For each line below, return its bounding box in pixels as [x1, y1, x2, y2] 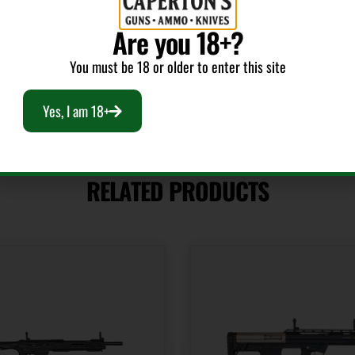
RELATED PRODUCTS [86, 172, 269, 208]
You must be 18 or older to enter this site [69, 56, 286, 78]
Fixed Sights [97, 10, 158, 25]
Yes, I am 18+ [43, 100, 109, 121]
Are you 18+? [112, 21, 243, 63]
